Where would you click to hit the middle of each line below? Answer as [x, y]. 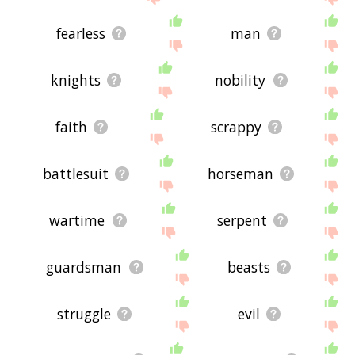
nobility [240, 80]
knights [75, 80]
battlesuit [76, 173]
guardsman [84, 267]
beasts [248, 267]
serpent [242, 220]
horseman [241, 173]
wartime [77, 220]
